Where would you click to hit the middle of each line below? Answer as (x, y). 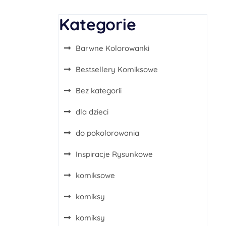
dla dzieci (92, 112)
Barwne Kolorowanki (112, 48)
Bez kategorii (99, 91)
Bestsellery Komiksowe (117, 69)
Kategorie (98, 24)
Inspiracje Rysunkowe (114, 154)
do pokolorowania (107, 133)
